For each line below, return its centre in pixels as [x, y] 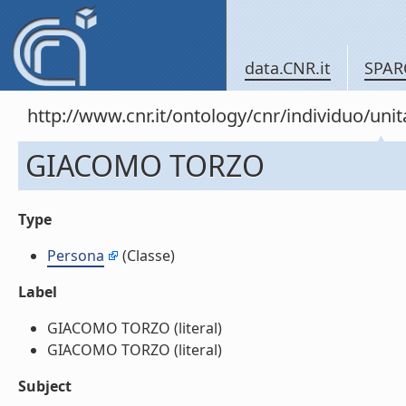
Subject [45, 386]
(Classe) [147, 256]
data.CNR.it [288, 68]
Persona [76, 256]
